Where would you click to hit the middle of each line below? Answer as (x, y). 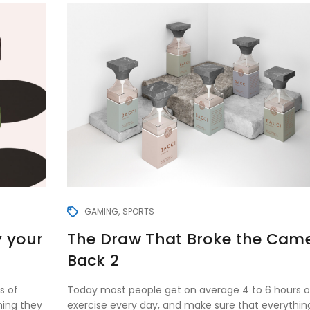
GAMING (101, 211)
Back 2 (93, 261)
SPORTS (138, 211)
